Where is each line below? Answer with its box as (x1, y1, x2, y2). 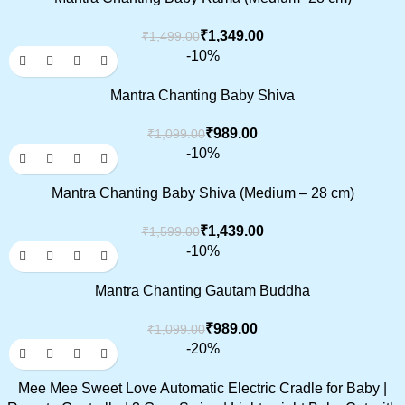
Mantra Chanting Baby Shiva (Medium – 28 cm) (51, 185, 354, 202)
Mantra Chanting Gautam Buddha (95, 283, 310, 299)
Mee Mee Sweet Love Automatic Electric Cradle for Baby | (18, 381, 387, 397)
